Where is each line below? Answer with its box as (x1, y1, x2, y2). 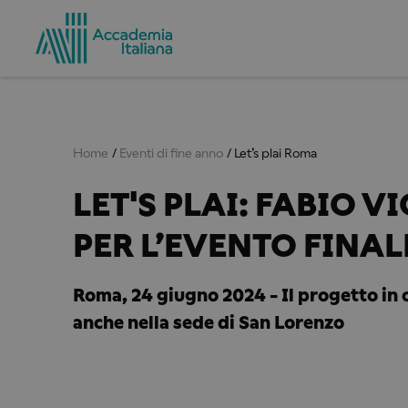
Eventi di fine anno (119, 146, 223, 160)
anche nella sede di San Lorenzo (73, 311, 344, 333)
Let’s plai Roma (234, 146, 317, 160)
